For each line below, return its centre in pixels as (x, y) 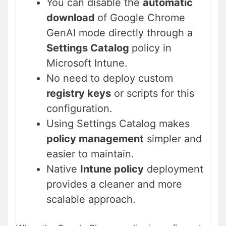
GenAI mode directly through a (120, 33)
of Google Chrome (141, 18)
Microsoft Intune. (87, 63)
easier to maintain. (90, 154)
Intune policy (112, 169)
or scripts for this (153, 94)
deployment (174, 169)
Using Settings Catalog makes (118, 124)
